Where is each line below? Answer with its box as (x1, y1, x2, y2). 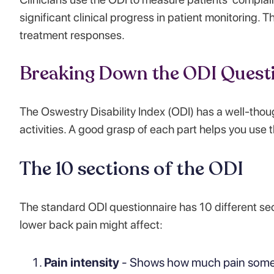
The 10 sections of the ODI (20, 156, 243, 182)
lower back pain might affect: (20, 218, 163, 232)
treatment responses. (20, 28, 125, 42)
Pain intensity (44, 255, 119, 270)
